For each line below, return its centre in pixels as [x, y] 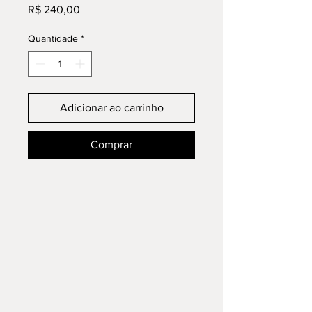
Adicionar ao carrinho [111, 108]
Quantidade [53, 38]
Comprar [111, 145]
